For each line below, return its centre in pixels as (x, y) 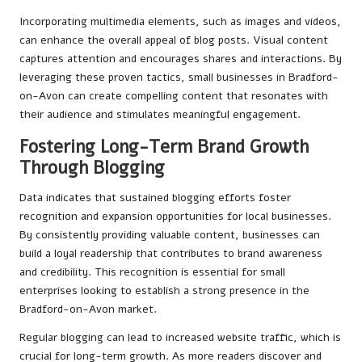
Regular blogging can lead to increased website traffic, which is (180, 337)
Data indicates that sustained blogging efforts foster (155, 197)
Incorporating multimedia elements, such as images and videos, (180, 21)
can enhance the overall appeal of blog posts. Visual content (174, 40)
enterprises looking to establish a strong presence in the (164, 290)
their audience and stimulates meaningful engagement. (160, 114)
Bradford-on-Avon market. (88, 309)
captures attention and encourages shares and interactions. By (181, 58)
